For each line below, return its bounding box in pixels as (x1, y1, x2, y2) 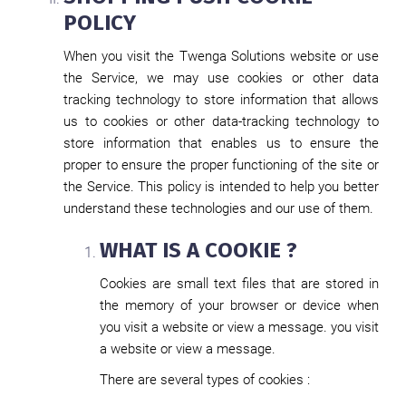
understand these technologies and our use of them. (63, 200, 373, 217)
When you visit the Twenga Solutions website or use (63, 48, 379, 64)
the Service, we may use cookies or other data (63, 70, 379, 86)
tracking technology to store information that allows (63, 92, 379, 108)
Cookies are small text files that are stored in (100, 275, 379, 292)
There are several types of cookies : (100, 372, 310, 388)
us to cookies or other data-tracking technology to (63, 113, 379, 130)
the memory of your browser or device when (100, 297, 379, 314)
